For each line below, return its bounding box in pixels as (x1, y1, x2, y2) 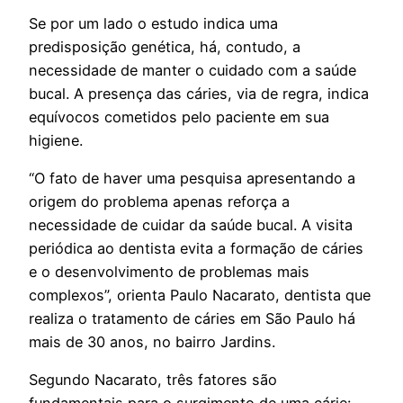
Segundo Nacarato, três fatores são (29, 371, 277, 390)
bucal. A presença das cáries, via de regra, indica (29, 84, 369, 103)
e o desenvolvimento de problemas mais (29, 263, 309, 282)
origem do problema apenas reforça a (29, 193, 290, 211)
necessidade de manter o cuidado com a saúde (29, 60, 356, 79)
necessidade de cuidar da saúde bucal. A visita (29, 216, 353, 235)
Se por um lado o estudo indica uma (29, 13, 278, 32)
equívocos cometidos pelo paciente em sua (29, 107, 329, 126)
